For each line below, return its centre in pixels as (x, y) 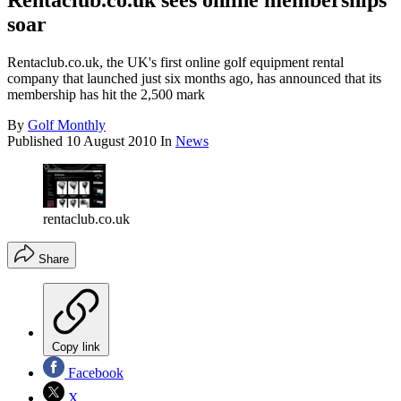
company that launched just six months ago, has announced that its (194, 79)
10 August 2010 (111, 141)
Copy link (76, 346)
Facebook (94, 372)
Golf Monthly (67, 125)
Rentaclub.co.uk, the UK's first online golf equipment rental (175, 63)
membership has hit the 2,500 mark (106, 95)
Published (37, 141)
